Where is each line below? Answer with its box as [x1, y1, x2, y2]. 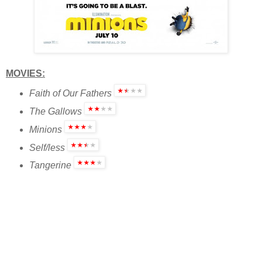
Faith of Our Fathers [29, 88, 112, 98]
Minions [29, 124, 62, 135]
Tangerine [29, 160, 71, 171]
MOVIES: [6, 68, 45, 78]
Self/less [29, 142, 65, 153]
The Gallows [29, 106, 82, 116]
